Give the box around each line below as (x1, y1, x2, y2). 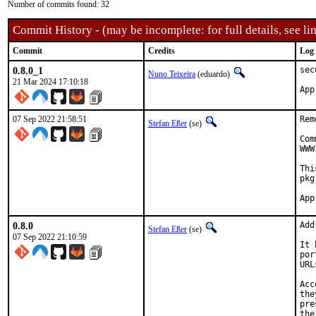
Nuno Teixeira (148, 69, 195, 79)
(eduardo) (195, 69, 232, 79)
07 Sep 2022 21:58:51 (13, 114, 87, 124)
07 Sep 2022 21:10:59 (13, 232, 87, 242)
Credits (148, 46, 175, 56)
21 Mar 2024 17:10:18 (13, 77, 88, 87)
